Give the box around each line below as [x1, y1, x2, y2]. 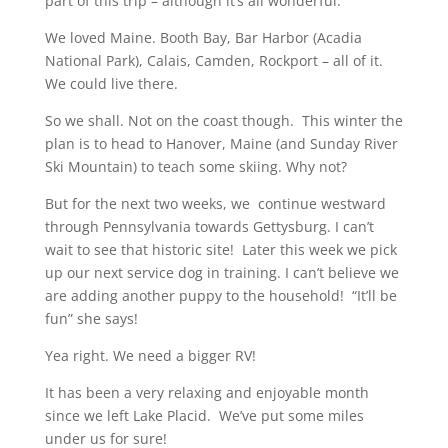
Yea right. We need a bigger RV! [44, 346, 256, 366]
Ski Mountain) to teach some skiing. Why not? [44, 157, 347, 177]
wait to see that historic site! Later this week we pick [44, 240, 397, 260]
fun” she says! [44, 309, 138, 329]
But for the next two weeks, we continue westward [44, 194, 386, 214]
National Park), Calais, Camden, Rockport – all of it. [44, 51, 383, 71]
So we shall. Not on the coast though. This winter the [44, 111, 403, 131]
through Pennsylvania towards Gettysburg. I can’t [44, 217, 374, 237]
